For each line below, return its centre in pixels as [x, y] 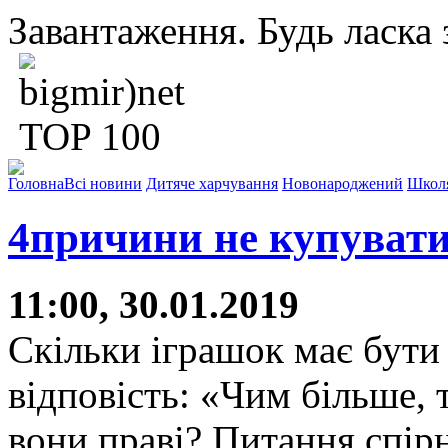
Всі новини [103, 183]
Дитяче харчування [212, 183]
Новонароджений [342, 183]
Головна [36, 183]
